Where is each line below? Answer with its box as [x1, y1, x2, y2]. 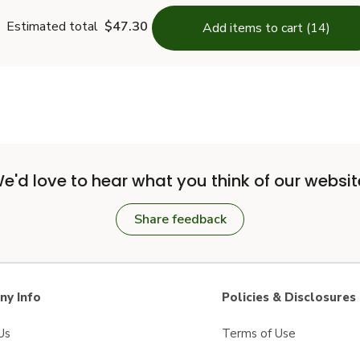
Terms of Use [222, 325, 296, 342]
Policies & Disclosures [222, 289, 356, 305]
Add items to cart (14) [202, 19, 330, 37]
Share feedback [133, 211, 227, 228]
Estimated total [6, 18, 98, 35]
